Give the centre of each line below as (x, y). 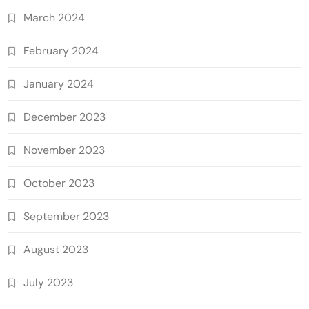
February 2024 (61, 50)
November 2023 (64, 150)
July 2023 (48, 282)
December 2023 (64, 117)
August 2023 (56, 249)
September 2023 (66, 216)
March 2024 (54, 17)
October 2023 (59, 183)
